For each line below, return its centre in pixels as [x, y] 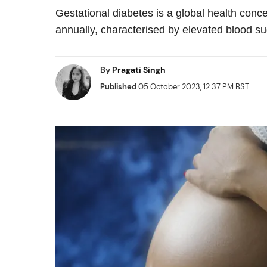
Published [118, 87]
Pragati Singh [139, 70]
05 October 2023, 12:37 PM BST [193, 87]
